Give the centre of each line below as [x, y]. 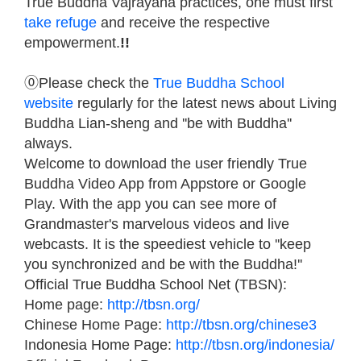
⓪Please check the [89, 83]
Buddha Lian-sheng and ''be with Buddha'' [158, 123]
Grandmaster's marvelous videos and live [157, 224]
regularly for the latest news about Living [205, 103]
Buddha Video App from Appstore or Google [165, 183]
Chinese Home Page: [95, 324]
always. [48, 143]
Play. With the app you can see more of [150, 203]
